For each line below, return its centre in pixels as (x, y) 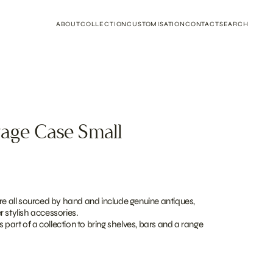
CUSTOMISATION (156, 24)
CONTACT (202, 24)
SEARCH (234, 24)
